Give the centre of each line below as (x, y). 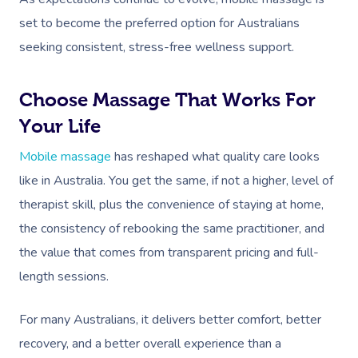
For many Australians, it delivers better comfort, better (170, 320)
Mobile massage (65, 157)
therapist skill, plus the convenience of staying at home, (171, 205)
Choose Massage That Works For (167, 99)
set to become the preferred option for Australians (159, 23)
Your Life (60, 126)
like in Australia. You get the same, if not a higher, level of (176, 181)
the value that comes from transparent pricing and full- (169, 253)
